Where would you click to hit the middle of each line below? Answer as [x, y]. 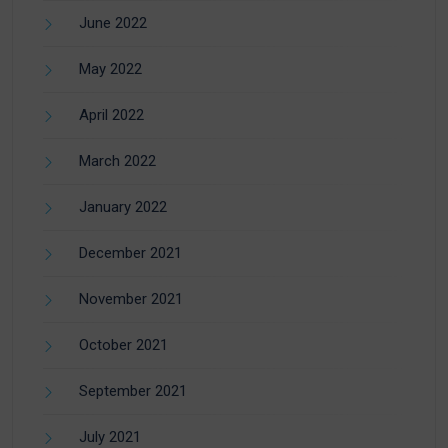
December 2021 [130, 253]
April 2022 [111, 115]
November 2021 [131, 299]
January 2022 [123, 207]
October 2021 [123, 345]
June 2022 [113, 23]
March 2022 [117, 161]
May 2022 [110, 69]
